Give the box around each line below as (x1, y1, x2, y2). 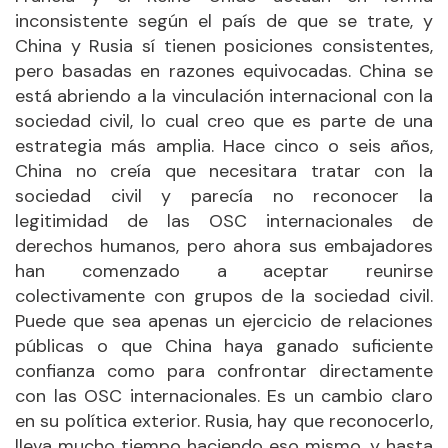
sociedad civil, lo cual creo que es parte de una (15, 108, 433, 133)
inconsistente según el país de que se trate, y (15, 8, 433, 33)
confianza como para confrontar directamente (15, 358, 433, 383)
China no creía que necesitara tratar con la (15, 158, 433, 183)
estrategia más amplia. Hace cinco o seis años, (15, 133, 433, 158)
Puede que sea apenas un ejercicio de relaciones (15, 308, 433, 333)
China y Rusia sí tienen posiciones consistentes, (15, 33, 433, 58)
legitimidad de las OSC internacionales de (15, 208, 433, 233)
